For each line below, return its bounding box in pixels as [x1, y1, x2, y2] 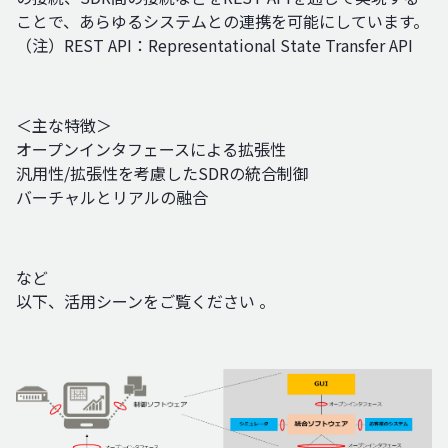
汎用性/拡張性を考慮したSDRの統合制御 [16, 160, 309, 185]
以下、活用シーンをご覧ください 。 [16, 288, 275, 313]
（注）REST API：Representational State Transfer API [16, 32, 413, 57]
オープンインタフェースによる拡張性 [16, 136, 286, 161]
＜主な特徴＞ [16, 112, 112, 137]
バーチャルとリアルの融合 [16, 184, 208, 209]
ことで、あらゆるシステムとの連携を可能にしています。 [16, 8, 429, 33]
